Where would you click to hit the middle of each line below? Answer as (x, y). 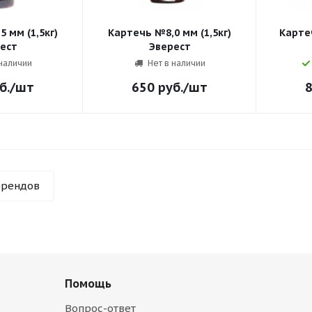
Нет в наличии (177, 63)
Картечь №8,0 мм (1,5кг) (170, 33)
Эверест (170, 47)
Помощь (88, 284)
